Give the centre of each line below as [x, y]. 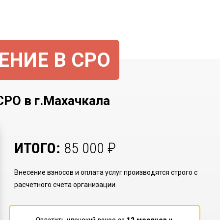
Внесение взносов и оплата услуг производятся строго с [106, 172]
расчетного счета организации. [65, 185]
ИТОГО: [39, 148]
